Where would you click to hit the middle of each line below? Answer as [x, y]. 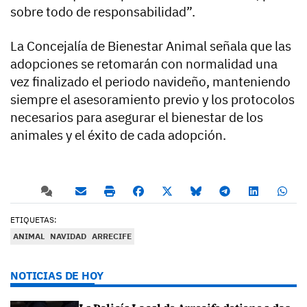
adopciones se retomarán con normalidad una [144, 63]
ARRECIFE [112, 236]
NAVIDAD [68, 236]
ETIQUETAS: [34, 219]
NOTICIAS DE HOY [57, 275]
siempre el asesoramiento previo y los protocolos [152, 99]
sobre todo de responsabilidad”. [103, 11]
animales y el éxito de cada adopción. [118, 135]
